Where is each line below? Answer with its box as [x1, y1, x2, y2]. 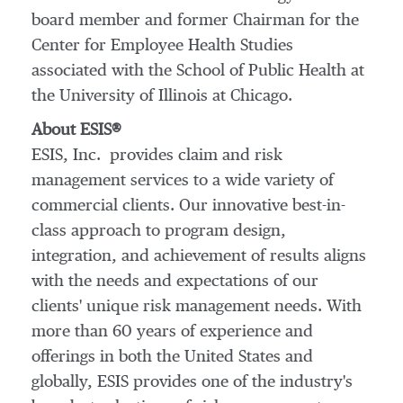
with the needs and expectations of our [31, 273, 318, 290]
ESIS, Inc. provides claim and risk [31, 148, 282, 164]
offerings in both [31, 349, 157, 365]
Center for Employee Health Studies [31, 38, 293, 54]
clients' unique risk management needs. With [31, 299, 362, 315]
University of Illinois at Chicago [59, 88, 288, 104]
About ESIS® [31, 122, 121, 139]
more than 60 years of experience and [31, 324, 313, 340]
